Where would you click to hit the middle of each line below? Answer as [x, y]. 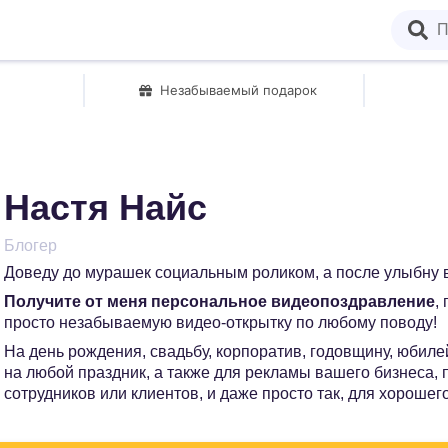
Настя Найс [105, 207]
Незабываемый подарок [238, 90]
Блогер [30, 245]
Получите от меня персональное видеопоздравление [219, 301]
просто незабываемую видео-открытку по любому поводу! [220, 322]
